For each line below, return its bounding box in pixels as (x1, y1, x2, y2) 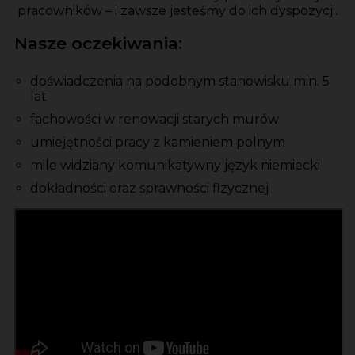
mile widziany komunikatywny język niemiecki (30, 158, 320, 174)
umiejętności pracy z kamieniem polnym (30, 135, 285, 151)
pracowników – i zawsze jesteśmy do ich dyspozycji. (17, 3, 338, 19)
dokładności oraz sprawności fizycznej (30, 181, 269, 197)
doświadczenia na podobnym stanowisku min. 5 (30, 74, 330, 90)
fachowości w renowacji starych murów (30, 112, 279, 128)
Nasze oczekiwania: (14, 33, 182, 54)
